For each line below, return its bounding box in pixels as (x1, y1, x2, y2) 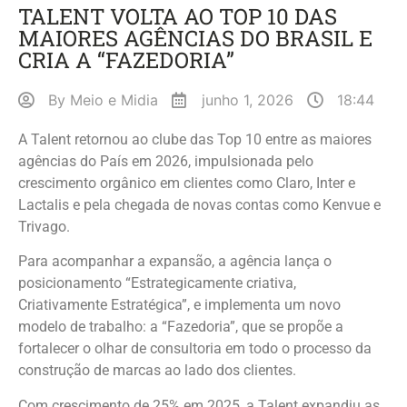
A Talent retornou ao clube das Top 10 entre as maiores (18, 130, 372, 148)
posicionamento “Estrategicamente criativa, (18, 274, 296, 293)
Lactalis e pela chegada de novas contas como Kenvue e (18, 195, 381, 213)
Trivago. (18, 217, 70, 235)
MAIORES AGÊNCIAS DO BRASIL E (18, 23, 372, 53)
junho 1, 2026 (202, 90, 293, 109)
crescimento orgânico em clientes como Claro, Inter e (18, 174, 355, 192)
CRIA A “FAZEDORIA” (18, 45, 234, 74)
